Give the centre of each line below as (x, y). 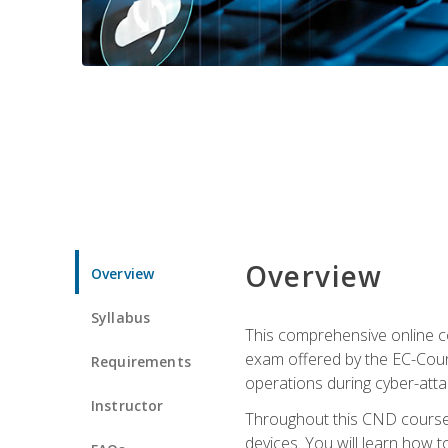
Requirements (141, 361)
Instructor (127, 405)
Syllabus (121, 317)
